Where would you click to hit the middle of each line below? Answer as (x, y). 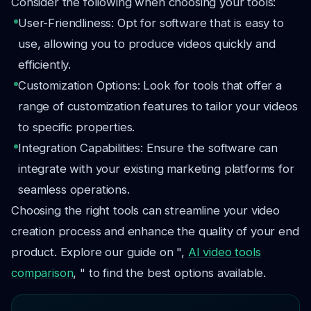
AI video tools (224, 252)
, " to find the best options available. (170, 273)
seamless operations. (74, 190)
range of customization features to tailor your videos (158, 106)
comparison (42, 273)
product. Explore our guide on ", (100, 252)
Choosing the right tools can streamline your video (145, 210)
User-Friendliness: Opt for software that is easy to (151, 23)
